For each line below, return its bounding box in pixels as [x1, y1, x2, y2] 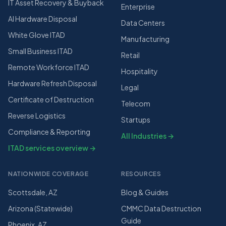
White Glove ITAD [8, 30, 65, 39]
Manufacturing [121, 34, 169, 43]
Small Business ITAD [8, 46, 73, 55]
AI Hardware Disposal [8, 14, 77, 23]
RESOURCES [121, 170, 161, 178]
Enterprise [121, 2, 155, 11]
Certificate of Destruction [8, 95, 94, 104]
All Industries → [121, 131, 174, 140]
